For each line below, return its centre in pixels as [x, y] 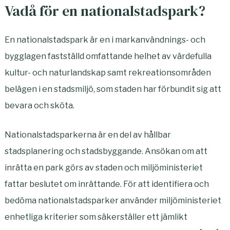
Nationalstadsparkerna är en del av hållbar [88, 135]
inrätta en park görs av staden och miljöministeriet [103, 168]
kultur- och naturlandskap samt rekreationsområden [108, 73]
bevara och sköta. [39, 106]
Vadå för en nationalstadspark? [105, 11]
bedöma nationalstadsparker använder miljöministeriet [113, 200]
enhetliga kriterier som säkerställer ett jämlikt [96, 217]
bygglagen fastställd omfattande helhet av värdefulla [108, 56]
